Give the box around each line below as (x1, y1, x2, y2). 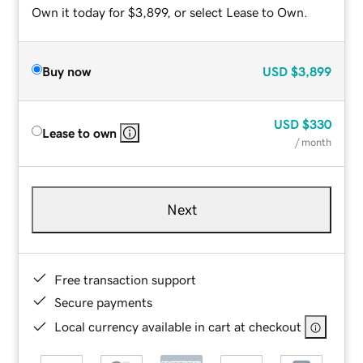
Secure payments (54, 295, 153, 309)
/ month (294, 136, 331, 147)
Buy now (42, 64, 92, 78)
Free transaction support (54, 272, 197, 286)
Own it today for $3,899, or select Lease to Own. (32, 5, 309, 19)
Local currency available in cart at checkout (54, 319, 302, 333)
